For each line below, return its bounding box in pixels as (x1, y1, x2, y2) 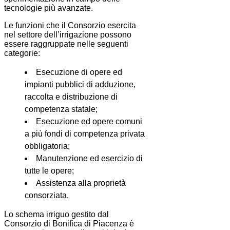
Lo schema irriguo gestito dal (4, 210, 109, 219)
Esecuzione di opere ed (36, 68, 122, 77)
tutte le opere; (25, 166, 74, 176)
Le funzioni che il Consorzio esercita (4, 21, 136, 30)
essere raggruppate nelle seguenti (4, 40, 128, 49)
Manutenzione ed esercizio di (36, 154, 143, 163)
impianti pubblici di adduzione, (25, 80, 136, 89)
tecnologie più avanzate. (4, 4, 93, 13)
